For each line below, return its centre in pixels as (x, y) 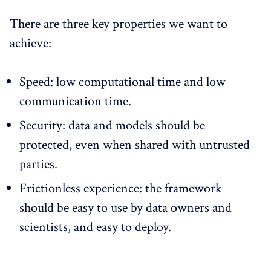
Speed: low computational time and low (122, 82)
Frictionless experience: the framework (121, 189)
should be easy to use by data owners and (126, 208)
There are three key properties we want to (119, 24)
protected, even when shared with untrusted (135, 145)
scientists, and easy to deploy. (95, 227)
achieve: (31, 44)
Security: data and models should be (112, 126)
